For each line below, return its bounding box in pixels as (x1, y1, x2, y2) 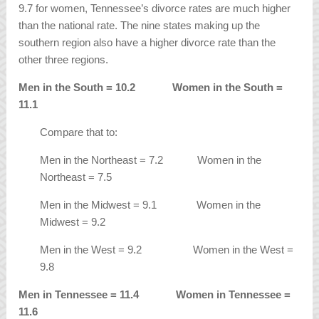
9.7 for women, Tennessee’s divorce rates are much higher (19, 2, 291, 15)
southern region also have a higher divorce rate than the (19, 36, 276, 49)
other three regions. (19, 53, 109, 66)
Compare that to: (40, 126, 118, 139)
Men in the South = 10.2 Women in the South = (19, 81, 283, 94)
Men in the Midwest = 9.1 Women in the (40, 199, 261, 211)
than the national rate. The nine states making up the (19, 19, 261, 32)
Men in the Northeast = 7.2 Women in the (40, 154, 262, 167)
